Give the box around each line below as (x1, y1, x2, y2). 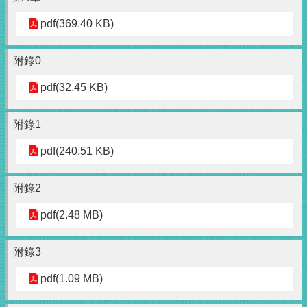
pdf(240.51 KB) (40, 145, 114, 158)
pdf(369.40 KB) (40, 18, 114, 30)
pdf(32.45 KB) (40, 82, 108, 94)
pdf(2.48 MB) (40, 209, 103, 221)
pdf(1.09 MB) (40, 273, 103, 285)
